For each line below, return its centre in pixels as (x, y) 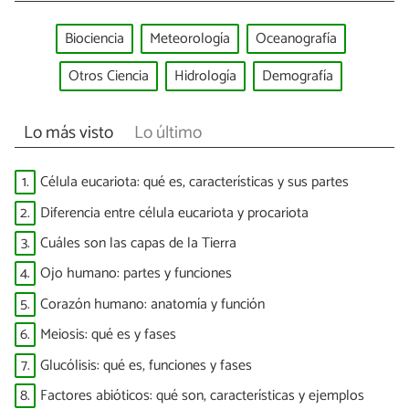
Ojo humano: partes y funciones (136, 274)
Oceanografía (296, 39)
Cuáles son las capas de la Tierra (138, 243)
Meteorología (190, 39)
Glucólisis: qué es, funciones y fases (146, 365)
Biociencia (94, 39)
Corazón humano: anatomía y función (152, 304)
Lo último (168, 133)
